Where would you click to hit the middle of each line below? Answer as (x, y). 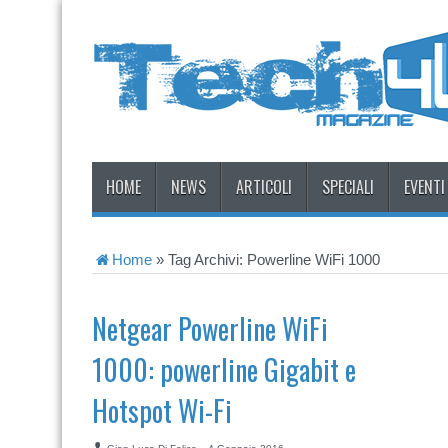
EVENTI (424, 187)
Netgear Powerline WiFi (210, 328)
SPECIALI (348, 187)
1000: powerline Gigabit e (224, 369)
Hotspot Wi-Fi (162, 410)
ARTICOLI (264, 187)
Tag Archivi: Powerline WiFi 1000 (274, 259)
